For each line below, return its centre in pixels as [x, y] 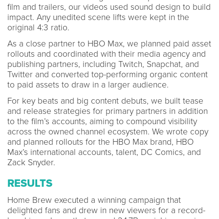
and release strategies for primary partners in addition [108, 111]
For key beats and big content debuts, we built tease [105, 101]
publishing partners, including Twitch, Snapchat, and [103, 64]
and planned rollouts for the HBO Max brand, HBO [100, 142]
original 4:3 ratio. [38, 27]
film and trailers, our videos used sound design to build [109, 7]
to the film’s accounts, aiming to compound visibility [102, 121]
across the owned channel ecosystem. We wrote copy [108, 131]
